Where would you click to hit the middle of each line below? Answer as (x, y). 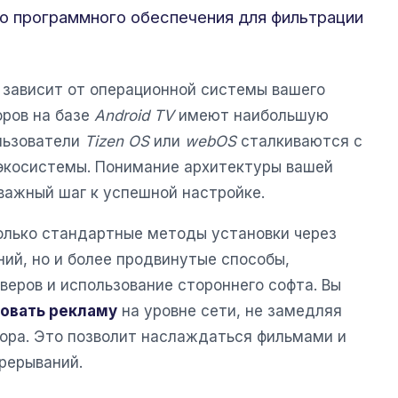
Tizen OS (117, 142)
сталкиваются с (299, 142)
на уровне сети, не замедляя (230, 311)
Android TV (134, 116)
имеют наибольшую (251, 116)
